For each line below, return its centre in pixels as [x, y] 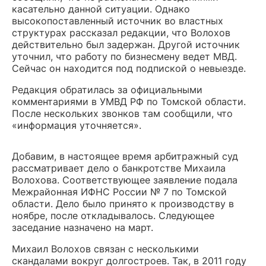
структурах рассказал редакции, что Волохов [121, 33]
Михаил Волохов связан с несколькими [105, 249]
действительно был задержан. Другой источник [126, 45]
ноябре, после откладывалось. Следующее [113, 216]
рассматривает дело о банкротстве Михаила [119, 168]
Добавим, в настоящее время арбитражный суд [125, 156]
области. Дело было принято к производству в [123, 204]
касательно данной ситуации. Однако [101, 9]
